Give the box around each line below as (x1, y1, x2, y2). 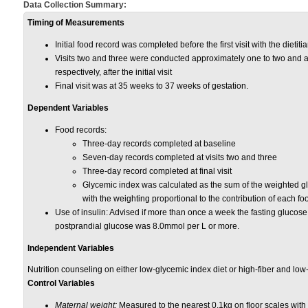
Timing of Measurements (27, 18, 124, 27)
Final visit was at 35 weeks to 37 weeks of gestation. (55, 81, 248, 91)
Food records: (55, 125, 107, 135)
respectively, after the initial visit (55, 67, 172, 77)
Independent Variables (27, 243, 114, 253)
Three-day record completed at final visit (82, 166, 232, 176)
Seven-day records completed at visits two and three (82, 153, 277, 162)
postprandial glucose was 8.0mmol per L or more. (55, 221, 239, 231)
